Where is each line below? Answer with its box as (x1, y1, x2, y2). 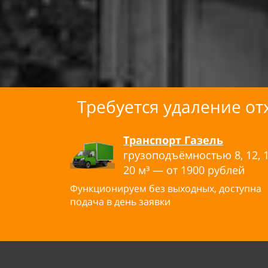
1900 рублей (181, 163, 245, 177)
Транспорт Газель (123, 133, 223, 147)
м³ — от (138, 163, 178, 177)
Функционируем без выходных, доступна (70, 182, 261, 195)
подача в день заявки (70, 195, 170, 208)
